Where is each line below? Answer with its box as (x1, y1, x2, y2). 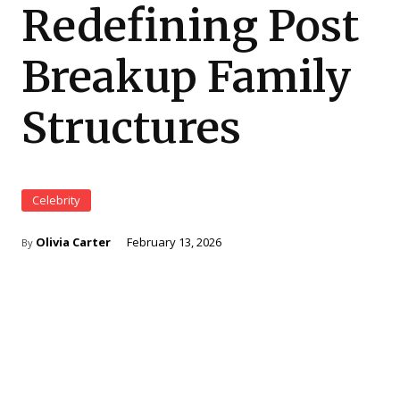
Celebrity (32, 192, 80, 208)
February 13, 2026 (127, 234, 221, 250)
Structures (21, 101, 241, 154)
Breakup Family (21, 50, 352, 104)
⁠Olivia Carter (36, 234, 111, 250)
